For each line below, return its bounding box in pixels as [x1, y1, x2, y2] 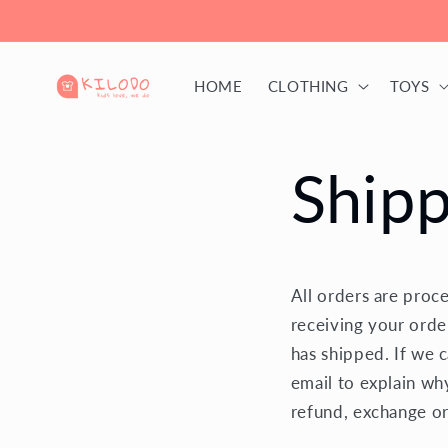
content [30, 22, 93, 42]
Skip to [30, 4, 87, 24]
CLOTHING [267, 77, 349, 96]
